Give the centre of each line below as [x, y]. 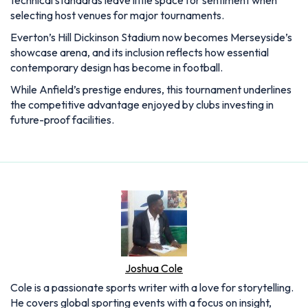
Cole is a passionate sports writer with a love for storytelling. [152, 287]
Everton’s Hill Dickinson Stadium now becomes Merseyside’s [151, 37]
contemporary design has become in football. [118, 67]
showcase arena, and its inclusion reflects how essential [140, 52]
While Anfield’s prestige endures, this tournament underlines [151, 89]
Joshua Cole [154, 268]
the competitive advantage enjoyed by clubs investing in [142, 104]
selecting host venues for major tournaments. [117, 15]
